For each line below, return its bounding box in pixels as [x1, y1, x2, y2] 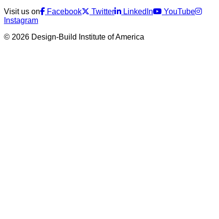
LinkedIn [123, 7, 153, 16]
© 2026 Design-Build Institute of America [4, 32, 144, 41]
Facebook [47, 7, 82, 16]
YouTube [164, 7, 195, 16]
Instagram [4, 16, 38, 24]
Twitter [91, 7, 114, 16]
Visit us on [4, 7, 40, 16]
